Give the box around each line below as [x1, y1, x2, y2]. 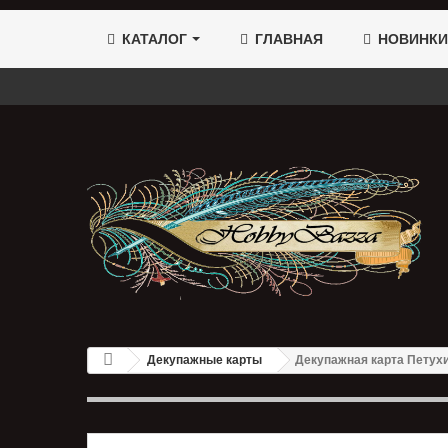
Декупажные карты [147, 353, 262, 367]
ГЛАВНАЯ [251, 31, 323, 47]
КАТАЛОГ [118, 31, 191, 47]
